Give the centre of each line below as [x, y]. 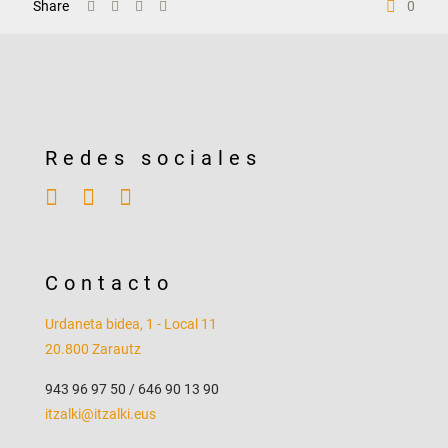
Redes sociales [153, 158]
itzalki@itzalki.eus [100, 414]
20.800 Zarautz [93, 349]
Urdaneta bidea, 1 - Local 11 [131, 324]
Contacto [109, 283]
